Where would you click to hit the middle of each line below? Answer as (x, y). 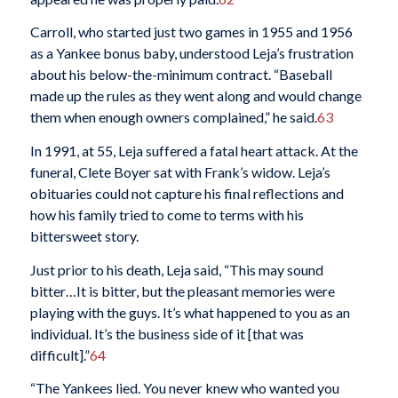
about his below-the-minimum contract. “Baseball (181, 75)
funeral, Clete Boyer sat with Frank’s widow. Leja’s (180, 172)
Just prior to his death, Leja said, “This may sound (176, 269)
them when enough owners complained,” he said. (173, 117)
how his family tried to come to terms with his (167, 215)
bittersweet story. (84, 236)
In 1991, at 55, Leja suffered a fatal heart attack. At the (194, 151)
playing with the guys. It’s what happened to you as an (190, 312)
